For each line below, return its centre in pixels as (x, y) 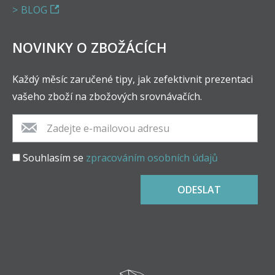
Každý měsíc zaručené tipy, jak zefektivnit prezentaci (133, 79)
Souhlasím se (54, 158)
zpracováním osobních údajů (152, 158)
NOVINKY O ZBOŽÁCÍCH (90, 48)
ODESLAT (199, 190)
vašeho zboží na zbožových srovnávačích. (107, 97)
